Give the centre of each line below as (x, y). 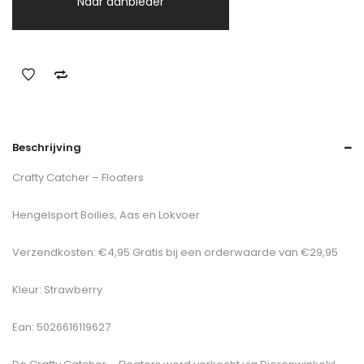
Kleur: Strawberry (57, 290)
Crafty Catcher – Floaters (78, 178)
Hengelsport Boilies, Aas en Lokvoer (106, 215)
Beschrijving (47, 147)
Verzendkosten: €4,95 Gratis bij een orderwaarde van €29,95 (175, 252)
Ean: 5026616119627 (61, 327)
